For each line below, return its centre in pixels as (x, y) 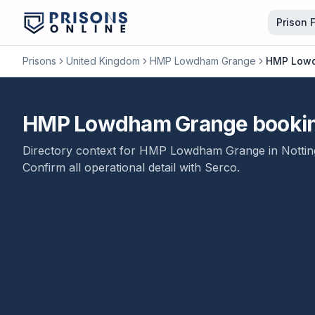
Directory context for (81, 150)
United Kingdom (103, 61)
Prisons (39, 61)
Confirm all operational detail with (114, 167)
